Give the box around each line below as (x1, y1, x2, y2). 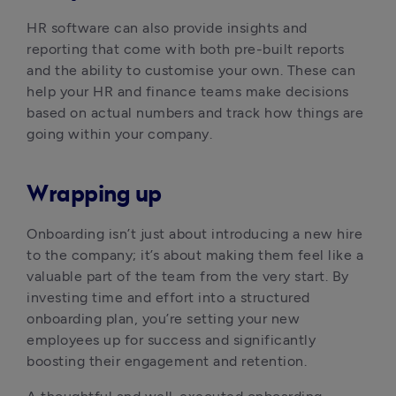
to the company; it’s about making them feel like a (27, 247, 363, 263)
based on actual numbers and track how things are (27, 104, 363, 121)
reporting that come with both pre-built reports (27, 41, 345, 57)
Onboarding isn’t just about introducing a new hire (27, 225, 362, 242)
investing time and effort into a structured (27, 289, 310, 306)
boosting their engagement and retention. (27, 353, 307, 369)
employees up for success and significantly (27, 331, 316, 348)
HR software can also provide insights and (27, 19, 308, 36)
